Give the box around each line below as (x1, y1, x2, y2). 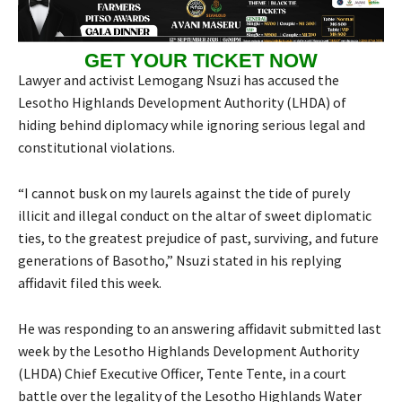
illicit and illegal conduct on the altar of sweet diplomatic (18, 206, 371, 225)
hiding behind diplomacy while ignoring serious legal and (18, 116, 365, 135)
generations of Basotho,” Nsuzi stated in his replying (18, 251, 342, 270)
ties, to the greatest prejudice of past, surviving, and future (18, 229, 379, 248)
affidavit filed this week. (18, 274, 162, 293)
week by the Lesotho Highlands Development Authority (18, 342, 359, 361)
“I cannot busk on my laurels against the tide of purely (18, 184, 350, 203)
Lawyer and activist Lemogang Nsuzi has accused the (18, 71, 339, 90)
